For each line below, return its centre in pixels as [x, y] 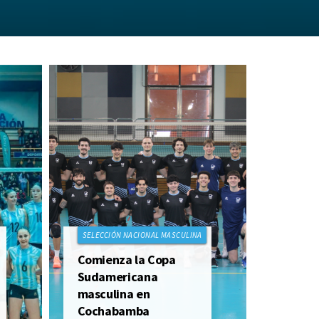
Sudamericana [117, 277]
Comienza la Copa [126, 260]
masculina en [114, 294]
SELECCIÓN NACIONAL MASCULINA [142, 235]
